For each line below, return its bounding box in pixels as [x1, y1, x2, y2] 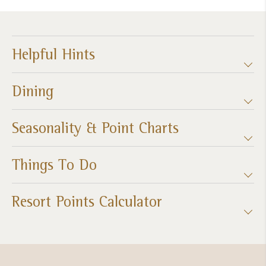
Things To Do [12, 155, 97, 173]
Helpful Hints [12, 45, 95, 63]
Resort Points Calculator [12, 192, 162, 210]
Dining [12, 81, 53, 100]
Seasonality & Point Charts [12, 118, 179, 137]
